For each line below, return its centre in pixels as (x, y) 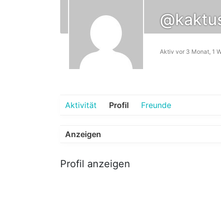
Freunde (156, 105)
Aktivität (81, 105)
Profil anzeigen (95, 164)
